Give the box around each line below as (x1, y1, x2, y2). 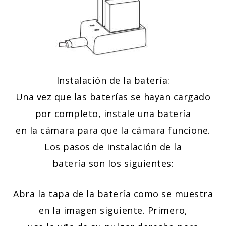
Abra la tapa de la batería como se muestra (13, 188, 213, 200)
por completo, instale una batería (35, 107, 191, 120)
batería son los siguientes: (52, 157, 174, 170)
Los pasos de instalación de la (44, 141, 182, 153)
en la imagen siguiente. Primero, (38, 204, 188, 217)
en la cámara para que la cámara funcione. (16, 124, 210, 137)
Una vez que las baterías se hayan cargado (15, 91, 211, 103)
